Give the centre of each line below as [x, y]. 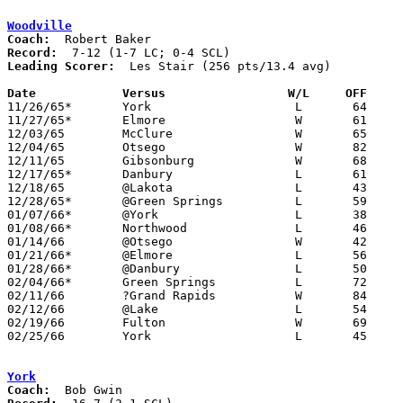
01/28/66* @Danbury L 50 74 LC [40, 268]
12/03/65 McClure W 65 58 [36, 133]
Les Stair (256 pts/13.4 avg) [223, 66]
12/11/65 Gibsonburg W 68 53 [36, 160]
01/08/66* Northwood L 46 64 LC [40, 228]
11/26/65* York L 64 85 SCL [40, 106]
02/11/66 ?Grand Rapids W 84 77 [36, 295]
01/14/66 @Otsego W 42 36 [36, 241]
